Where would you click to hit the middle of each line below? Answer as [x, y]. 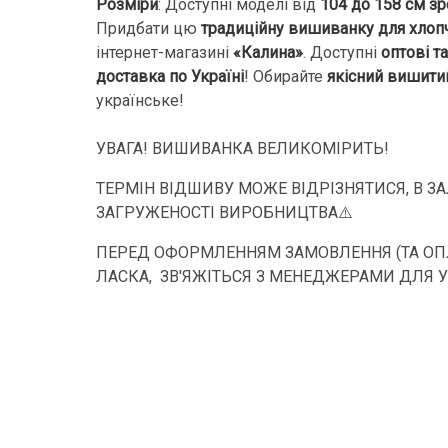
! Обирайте [285, 76]
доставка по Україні [170, 76]
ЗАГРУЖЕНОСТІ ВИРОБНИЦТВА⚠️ [224, 212]
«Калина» [268, 52]
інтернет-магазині [164, 52]
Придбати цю [148, 28]
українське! [142, 100]
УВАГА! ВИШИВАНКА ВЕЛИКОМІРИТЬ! [242, 148]
